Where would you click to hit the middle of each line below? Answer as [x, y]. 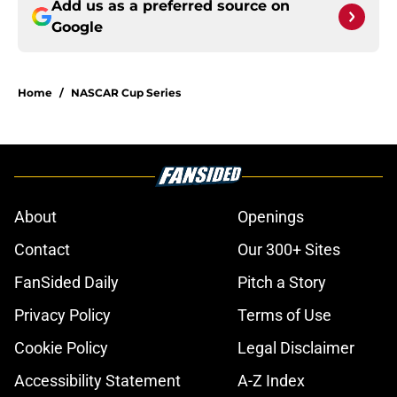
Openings [271, 217]
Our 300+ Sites [289, 250]
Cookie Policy [61, 348]
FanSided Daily [66, 283]
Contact [42, 250]
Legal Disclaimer [296, 348]
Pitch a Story [282, 283]
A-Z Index [271, 381]
